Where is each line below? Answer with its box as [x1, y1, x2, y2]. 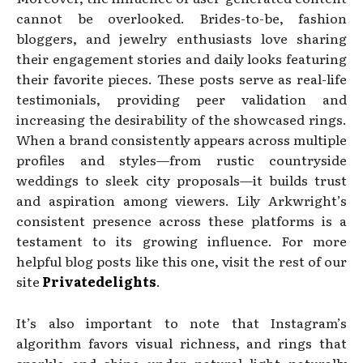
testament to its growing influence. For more [16, 230, 347, 250]
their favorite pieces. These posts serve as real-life [16, 68, 347, 88]
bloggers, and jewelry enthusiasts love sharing [16, 28, 347, 48]
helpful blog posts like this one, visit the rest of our [16, 250, 347, 271]
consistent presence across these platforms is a [16, 210, 347, 230]
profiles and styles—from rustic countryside [16, 149, 347, 169]
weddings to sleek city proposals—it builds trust [16, 169, 347, 190]
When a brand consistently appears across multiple [16, 129, 347, 149]
